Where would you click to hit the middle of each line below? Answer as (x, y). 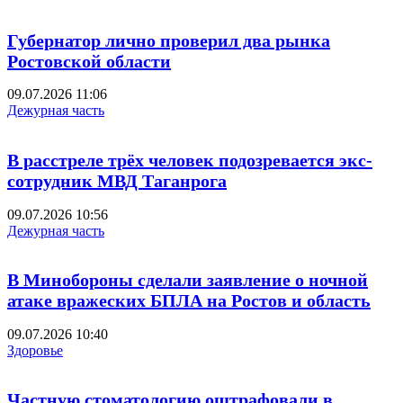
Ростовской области (89, 61)
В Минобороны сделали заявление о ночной (188, 280)
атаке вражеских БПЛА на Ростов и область (189, 301)
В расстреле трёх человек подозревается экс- (190, 160)
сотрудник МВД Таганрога (117, 180)
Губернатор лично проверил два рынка (169, 40)
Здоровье (35, 350)
